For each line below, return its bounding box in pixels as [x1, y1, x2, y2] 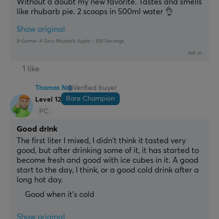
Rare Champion [66, 95, 115, 103]
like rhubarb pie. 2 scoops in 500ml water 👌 [17, 8, 173, 16]
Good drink [17, 125, 58, 133]
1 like [22, 65, 40, 73]
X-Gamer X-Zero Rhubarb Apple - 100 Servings [17, 39, 124, 44]
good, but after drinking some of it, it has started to [17, 147, 199, 155]
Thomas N [35, 85, 67, 92]
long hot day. [17, 176, 63, 184]
